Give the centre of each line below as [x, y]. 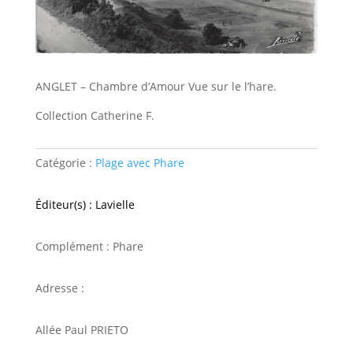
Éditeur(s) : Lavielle [85, 204]
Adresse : [61, 288]
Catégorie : [65, 162]
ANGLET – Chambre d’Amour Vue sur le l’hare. [156, 86]
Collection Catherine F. [95, 115]
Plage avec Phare [139, 162]
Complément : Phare [89, 246]
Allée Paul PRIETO [82, 329]
